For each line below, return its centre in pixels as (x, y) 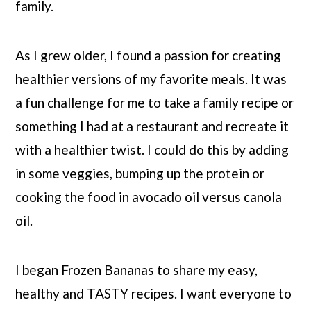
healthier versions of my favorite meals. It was (151, 79)
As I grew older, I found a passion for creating (149, 55)
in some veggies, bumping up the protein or (140, 173)
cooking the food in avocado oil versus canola (149, 197)
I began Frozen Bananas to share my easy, (137, 270)
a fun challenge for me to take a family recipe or (155, 102)
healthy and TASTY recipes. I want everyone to (154, 293)
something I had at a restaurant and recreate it (152, 126)
